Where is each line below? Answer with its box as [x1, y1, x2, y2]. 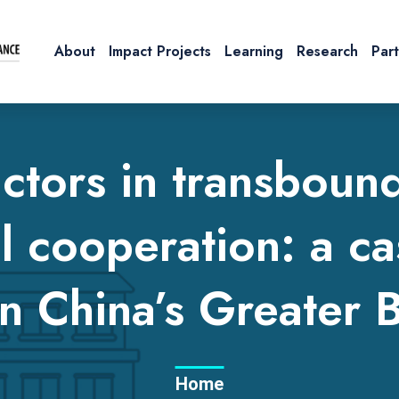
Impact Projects [109, 41, 211, 61]
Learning [224, 41, 283, 61]
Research [297, 41, 358, 61]
